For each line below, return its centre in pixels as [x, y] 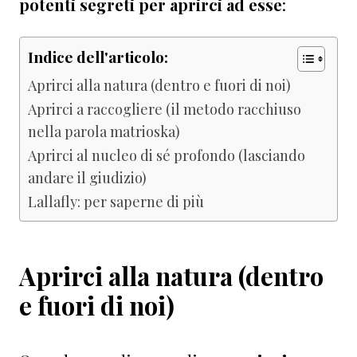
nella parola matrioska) [104, 131]
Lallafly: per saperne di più [116, 201]
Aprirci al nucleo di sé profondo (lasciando [167, 155]
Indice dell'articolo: [98, 57]
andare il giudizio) [87, 177]
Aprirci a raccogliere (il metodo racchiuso [165, 108]
